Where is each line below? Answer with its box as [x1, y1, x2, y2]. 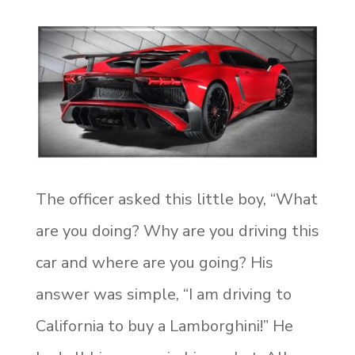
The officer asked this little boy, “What [35, 189, 318, 211]
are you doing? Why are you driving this [35, 220, 319, 242]
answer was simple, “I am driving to [35, 284, 292, 306]
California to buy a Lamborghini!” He [35, 315, 293, 338]
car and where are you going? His [35, 252, 273, 274]
